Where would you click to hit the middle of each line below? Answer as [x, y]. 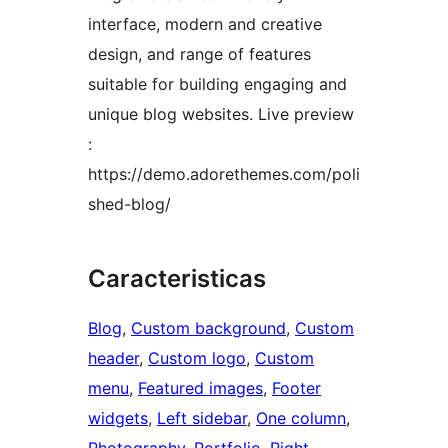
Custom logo [197, 358]
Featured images [200, 388]
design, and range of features [199, 54]
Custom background [208, 328]
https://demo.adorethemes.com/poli [224, 174]
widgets [118, 418]
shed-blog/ [129, 204]
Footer [296, 388]
